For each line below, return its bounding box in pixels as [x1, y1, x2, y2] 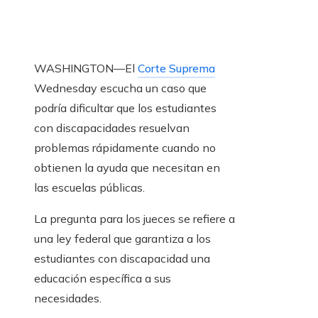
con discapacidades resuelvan [34, 121, 190, 136]
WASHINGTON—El [34, 61, 138, 76]
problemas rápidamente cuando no [34, 141, 216, 155]
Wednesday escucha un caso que [34, 81, 207, 96]
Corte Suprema [138, 61, 215, 76]
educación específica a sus [34, 271, 171, 286]
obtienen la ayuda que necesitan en [34, 160, 220, 175]
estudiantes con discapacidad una [34, 251, 210, 266]
